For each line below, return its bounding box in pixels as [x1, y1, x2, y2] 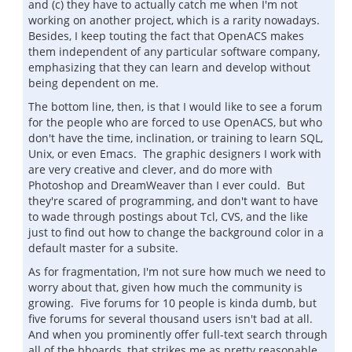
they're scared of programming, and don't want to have [28, 193, 318, 208]
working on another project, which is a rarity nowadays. [28, 13, 323, 27]
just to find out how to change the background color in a [28, 225, 324, 240]
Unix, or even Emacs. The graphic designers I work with [28, 146, 321, 161]
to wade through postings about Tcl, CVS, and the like [28, 209, 308, 224]
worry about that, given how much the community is [28, 280, 302, 295]
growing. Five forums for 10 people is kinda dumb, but [28, 295, 317, 310]
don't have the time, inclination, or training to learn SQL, [28, 130, 323, 145]
